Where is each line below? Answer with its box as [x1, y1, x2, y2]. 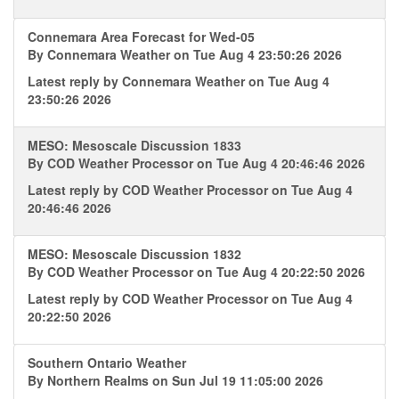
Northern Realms [47, 371, 149, 389]
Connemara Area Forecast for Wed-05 [28, 28, 255, 45]
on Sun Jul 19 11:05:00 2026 [149, 371, 323, 389]
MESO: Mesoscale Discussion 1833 [28, 136, 241, 154]
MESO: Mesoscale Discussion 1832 [28, 245, 241, 263]
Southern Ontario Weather [28, 354, 186, 371]
